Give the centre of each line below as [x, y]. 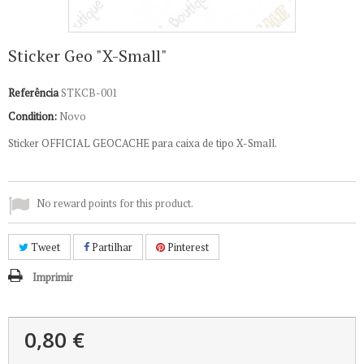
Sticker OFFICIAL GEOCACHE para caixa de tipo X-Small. [143, 143]
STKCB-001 [89, 93]
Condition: [32, 116]
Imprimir [53, 277]
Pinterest [187, 247]
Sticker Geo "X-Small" [88, 56]
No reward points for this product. [115, 203]
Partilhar [111, 247]
